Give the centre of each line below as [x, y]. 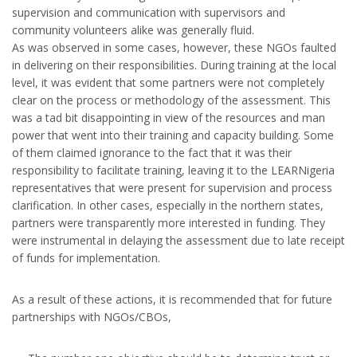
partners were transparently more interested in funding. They [169, 223]
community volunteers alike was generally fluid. [133, 30]
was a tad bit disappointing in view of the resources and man [169, 118]
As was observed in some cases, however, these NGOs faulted [174, 48]
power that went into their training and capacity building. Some [173, 135]
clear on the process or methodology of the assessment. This [171, 100]
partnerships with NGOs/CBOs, [92, 317]
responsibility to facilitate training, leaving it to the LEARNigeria [173, 171]
